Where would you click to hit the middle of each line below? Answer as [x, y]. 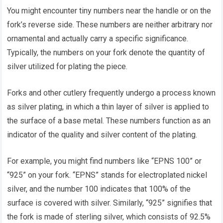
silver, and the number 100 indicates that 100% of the [99, 189]
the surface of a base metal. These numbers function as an [109, 121]
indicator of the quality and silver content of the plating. [102, 135]
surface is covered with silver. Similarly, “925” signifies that [110, 203]
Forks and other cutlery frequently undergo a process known [111, 93]
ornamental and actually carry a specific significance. [98, 39]
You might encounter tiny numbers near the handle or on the [109, 11]
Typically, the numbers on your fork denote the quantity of [106, 53]
